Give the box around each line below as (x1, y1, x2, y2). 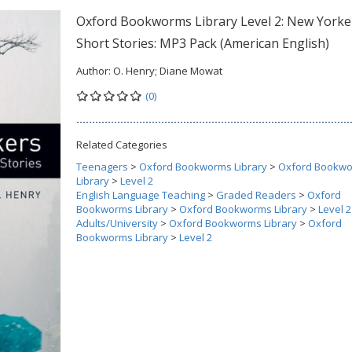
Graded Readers (216, 188, 296, 202)
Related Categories (76, 137, 167, 152)
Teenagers (76, 159, 128, 174)
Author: (76, 64, 113, 78)
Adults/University (76, 216, 158, 230)
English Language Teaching (76, 188, 205, 202)
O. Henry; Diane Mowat (113, 64, 222, 78)
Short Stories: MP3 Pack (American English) (76, 35, 329, 52)
